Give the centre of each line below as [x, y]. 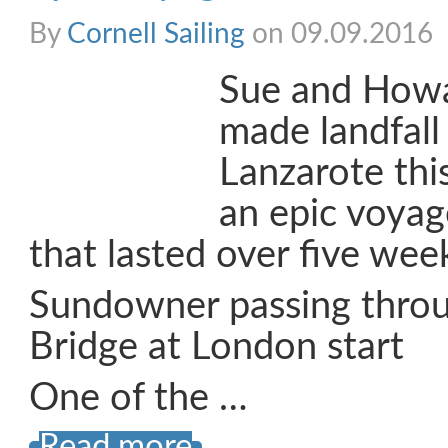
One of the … [138, 398]
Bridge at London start [216, 347]
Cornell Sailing [156, 34]
